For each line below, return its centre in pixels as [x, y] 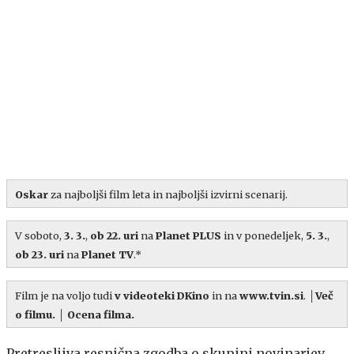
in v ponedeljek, [265, 235]
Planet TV [107, 254]
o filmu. [35, 314]
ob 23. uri [41, 254]
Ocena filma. [101, 314]
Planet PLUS [190, 235]
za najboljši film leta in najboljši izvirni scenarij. [168, 194]
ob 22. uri [115, 235]
